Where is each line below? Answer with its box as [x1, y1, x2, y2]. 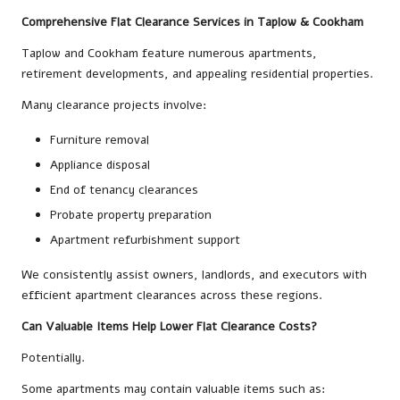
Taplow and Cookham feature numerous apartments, [21, 44, 317, 62]
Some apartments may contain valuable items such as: [21, 380, 325, 398]
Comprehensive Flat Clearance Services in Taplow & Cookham [21, 12, 363, 30]
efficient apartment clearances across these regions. [21, 287, 322, 304]
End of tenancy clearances [50, 181, 198, 199]
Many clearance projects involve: [21, 96, 206, 113]
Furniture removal [50, 130, 149, 148]
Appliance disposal [50, 156, 150, 174]
